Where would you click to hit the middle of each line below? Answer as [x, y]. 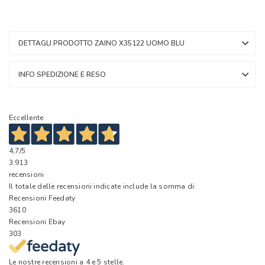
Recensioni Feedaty [42, 198]
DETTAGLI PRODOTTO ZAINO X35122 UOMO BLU [101, 43]
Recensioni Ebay [37, 222]
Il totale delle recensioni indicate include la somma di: [103, 187]
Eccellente [26, 117]
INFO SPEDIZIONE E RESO [62, 74]
